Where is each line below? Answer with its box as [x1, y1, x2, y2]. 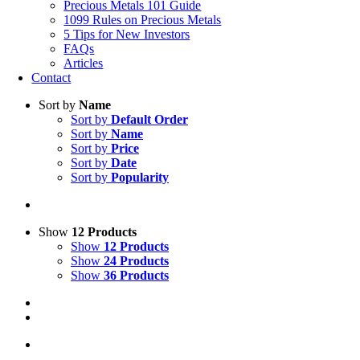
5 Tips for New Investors [63, 27, 190, 41]
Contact [31, 71, 72, 84]
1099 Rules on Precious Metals [63, 13, 222, 27]
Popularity [111, 170, 169, 184]
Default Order [111, 112, 188, 126]
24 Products [104, 254, 169, 268]
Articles [63, 56, 104, 70]
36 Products [104, 268, 169, 282]
